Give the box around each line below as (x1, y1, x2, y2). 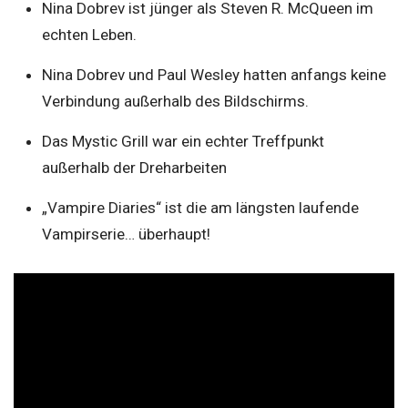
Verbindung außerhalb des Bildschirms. (41, 92, 309, 111)
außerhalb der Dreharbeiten (41, 158, 227, 178)
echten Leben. (41, 25, 137, 45)
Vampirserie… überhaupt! (41, 225, 210, 244)
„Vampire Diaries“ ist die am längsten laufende (41, 199, 359, 218)
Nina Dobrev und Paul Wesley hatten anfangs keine (41, 66, 386, 85)
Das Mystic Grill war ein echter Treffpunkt (41, 132, 324, 151)
